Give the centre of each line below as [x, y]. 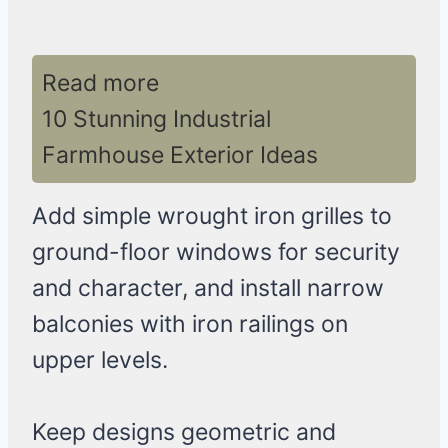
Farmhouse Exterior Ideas [180, 155]
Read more [100, 83]
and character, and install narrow [208, 288]
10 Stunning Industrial [156, 119]
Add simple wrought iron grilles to [212, 216]
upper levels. [100, 360]
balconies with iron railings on [190, 324]
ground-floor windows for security [216, 252]
